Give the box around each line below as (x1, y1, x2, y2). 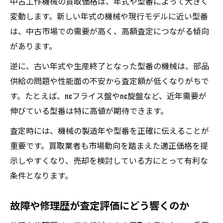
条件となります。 (10, 169, 73, 181)
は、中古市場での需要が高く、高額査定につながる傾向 (10, 25, 209, 37)
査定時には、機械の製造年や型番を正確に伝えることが (10, 124, 209, 136)
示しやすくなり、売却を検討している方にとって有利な (10, 154, 208, 166)
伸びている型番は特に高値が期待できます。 (10, 105, 168, 116)
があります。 (10, 40, 57, 52)
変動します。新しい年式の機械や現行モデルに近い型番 (10, 10, 208, 22)
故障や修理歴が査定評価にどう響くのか (10, 198, 189, 213)
